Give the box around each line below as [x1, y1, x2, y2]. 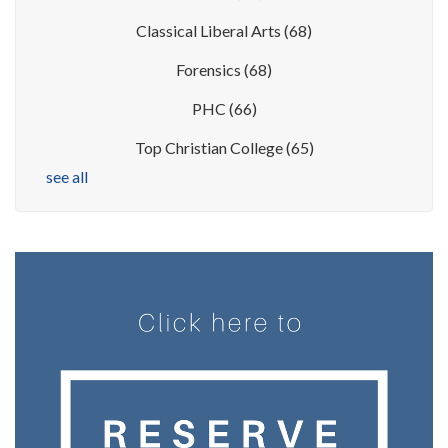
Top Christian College [134, 138, 286, 158]
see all [46, 167, 88, 187]
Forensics [176, 60, 244, 80]
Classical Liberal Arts [136, 21, 284, 41]
